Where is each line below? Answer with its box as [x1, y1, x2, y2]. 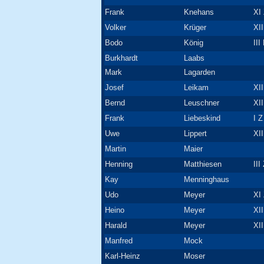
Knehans [184, 8, 214, 16]
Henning [105, 160, 133, 169]
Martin [105, 144, 126, 153]
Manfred [105, 236, 133, 245]
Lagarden [184, 68, 215, 77]
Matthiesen [184, 160, 222, 169]
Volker [105, 23, 126, 32]
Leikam [184, 83, 209, 92]
